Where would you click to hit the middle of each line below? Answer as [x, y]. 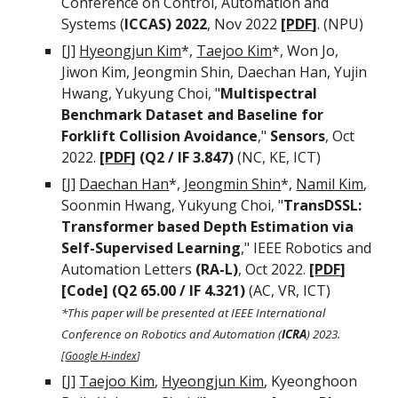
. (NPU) [341, 24]
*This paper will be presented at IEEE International [194, 313]
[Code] [87, 291]
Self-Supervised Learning [151, 248]
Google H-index [101, 356]
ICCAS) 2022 [166, 24]
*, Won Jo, [306, 51]
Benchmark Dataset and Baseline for [193, 115]
